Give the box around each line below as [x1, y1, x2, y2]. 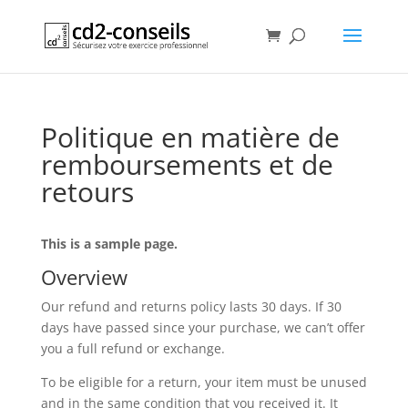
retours [40, 173, 134, 210]
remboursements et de [40, 146, 333, 183]
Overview [40, 263, 127, 291]
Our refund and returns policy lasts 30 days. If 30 [40, 298, 342, 315]
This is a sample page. [40, 235, 178, 252]
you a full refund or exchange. [40, 340, 225, 357]
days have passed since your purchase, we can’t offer [40, 319, 365, 336]
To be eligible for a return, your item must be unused [40, 373, 367, 391]
